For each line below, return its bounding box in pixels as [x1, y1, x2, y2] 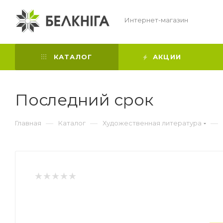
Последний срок [15, 90, 153, 110]
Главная [15, 119, 41, 127]
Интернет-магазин [124, 16, 190, 24]
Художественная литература [103, 119, 202, 127]
